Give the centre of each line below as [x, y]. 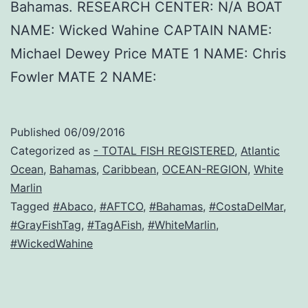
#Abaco [73, 207]
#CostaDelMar [246, 207]
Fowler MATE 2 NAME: [84, 77]
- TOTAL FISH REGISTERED [164, 151]
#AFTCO [121, 207]
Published [37, 132]
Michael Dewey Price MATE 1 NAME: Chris [148, 54]
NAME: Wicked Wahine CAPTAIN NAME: [141, 31]
